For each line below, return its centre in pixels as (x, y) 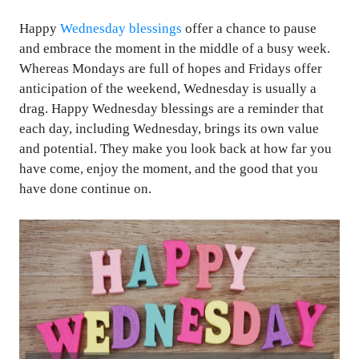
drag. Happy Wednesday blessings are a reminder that (171, 109)
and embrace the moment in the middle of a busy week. (175, 49)
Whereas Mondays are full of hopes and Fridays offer (171, 69)
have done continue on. (85, 189)
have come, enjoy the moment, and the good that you (169, 169)
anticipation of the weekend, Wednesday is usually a (168, 89)
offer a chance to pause (249, 29)
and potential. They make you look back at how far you (175, 149)
